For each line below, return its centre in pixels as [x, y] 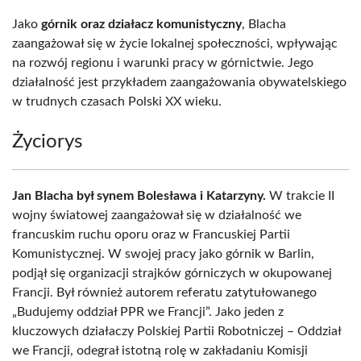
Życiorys [47, 142]
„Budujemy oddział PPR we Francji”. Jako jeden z [148, 312]
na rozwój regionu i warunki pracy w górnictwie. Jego [163, 63]
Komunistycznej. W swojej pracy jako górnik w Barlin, [163, 254]
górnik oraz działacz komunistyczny [141, 24]
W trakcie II [300, 196]
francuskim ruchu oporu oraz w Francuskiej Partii [151, 234]
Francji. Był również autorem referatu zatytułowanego [164, 293]
